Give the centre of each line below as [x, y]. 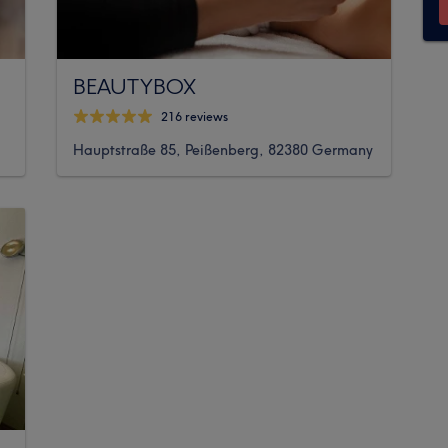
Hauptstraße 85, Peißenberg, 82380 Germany [223, 149]
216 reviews [195, 117]
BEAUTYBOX [135, 85]
